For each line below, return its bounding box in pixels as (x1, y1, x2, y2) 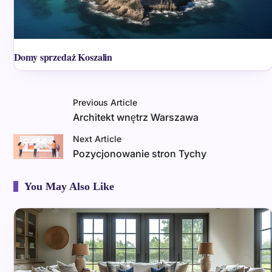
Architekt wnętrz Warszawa (73, 110, 199, 123)
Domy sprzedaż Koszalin (13, 49, 113, 64)
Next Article (73, 133, 122, 144)
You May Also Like (24, 180, 114, 192)
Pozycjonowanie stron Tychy (73, 147, 207, 160)
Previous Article (73, 97, 138, 107)
